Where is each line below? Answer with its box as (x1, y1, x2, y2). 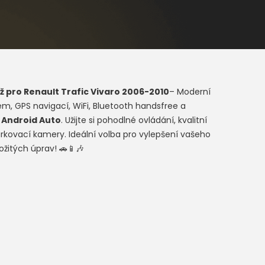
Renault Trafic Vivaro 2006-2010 (22, 86, 169, 98)
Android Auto (1, 114, 61, 126)
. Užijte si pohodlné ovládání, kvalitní (61, 114, 207, 126)
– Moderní (169, 86, 211, 98)
